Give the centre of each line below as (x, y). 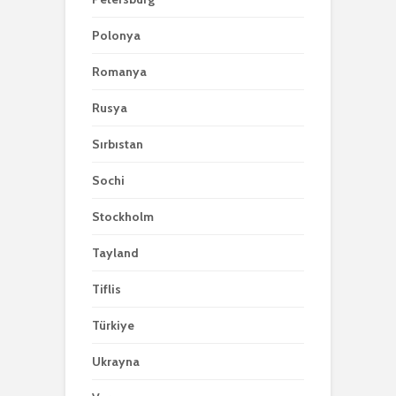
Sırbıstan (118, 145)
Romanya (119, 72)
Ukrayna (116, 362)
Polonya (116, 36)
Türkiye (113, 326)
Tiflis (107, 289)
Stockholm (123, 217)
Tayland (115, 253)
